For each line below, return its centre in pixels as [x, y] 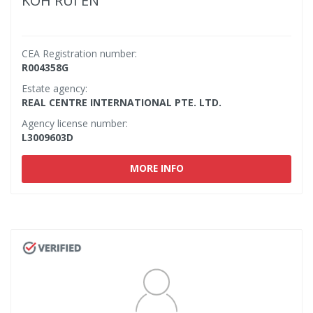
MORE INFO [156, 168]
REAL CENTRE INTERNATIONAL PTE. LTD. [122, 102]
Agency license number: [75, 123]
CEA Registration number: [79, 53]
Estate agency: [54, 88]
